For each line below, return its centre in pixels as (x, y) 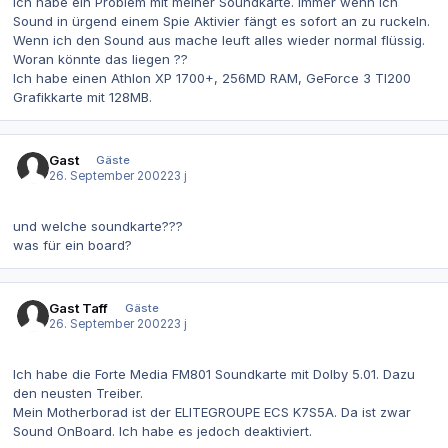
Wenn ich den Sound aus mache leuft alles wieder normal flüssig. (219, 39)
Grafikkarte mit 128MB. (82, 96)
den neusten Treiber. (78, 392)
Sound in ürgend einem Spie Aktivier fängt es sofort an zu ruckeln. (221, 20)
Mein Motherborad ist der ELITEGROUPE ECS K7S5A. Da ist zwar (212, 411)
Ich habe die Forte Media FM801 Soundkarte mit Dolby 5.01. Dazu (214, 373)
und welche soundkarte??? (98, 225)
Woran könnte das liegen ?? (100, 58)
